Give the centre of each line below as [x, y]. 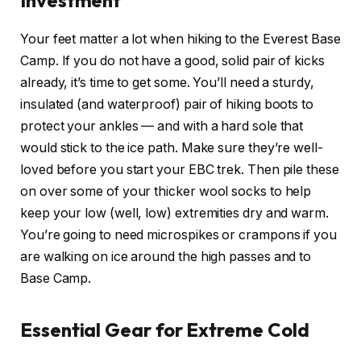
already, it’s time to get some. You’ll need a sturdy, [167, 83]
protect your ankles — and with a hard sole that [162, 127]
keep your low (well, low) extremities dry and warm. [174, 214]
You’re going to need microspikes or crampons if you [178, 235]
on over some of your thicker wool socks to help [166, 192]
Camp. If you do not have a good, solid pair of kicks [172, 61]
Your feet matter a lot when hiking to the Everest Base [180, 39]
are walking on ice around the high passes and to [166, 257]
